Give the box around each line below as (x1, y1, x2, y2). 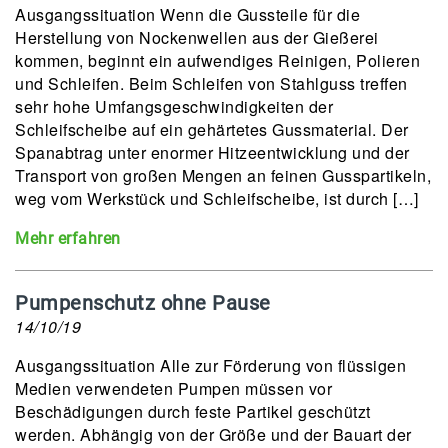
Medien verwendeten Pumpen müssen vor (15, 377, 332, 400)
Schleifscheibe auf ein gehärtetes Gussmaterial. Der (15, 118, 409, 141)
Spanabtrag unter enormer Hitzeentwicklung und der (15, 141, 410, 164)
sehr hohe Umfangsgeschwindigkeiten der (15, 95, 333, 118)
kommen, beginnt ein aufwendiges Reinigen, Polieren (15, 49, 420, 72)
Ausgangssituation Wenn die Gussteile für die (15, 3, 360, 26)
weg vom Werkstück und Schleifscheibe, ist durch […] (15, 187, 419, 210)
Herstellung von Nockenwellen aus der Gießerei (15, 26, 379, 49)
